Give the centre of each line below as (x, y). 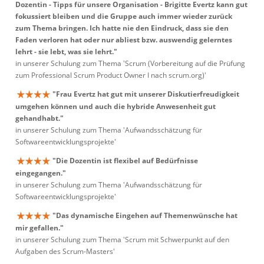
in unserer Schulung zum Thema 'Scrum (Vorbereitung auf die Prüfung (130, 64)
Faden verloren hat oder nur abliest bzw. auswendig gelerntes (124, 40)
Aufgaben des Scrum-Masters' (65, 252)
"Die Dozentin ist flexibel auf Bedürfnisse (125, 161)
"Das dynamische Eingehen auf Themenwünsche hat (145, 215)
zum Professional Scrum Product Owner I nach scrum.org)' (111, 75)
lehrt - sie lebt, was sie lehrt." (66, 52)
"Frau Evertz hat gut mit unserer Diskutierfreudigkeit (146, 94)
